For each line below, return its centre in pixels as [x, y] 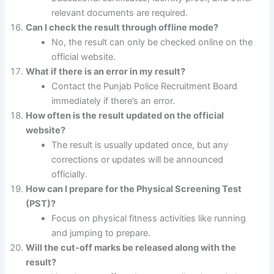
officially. [70, 175]
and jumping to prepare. [101, 233]
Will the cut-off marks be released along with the [131, 248]
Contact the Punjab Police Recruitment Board [145, 87]
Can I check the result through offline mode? [122, 28]
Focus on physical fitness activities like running [149, 219]
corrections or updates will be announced [138, 160]
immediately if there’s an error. [113, 101]
